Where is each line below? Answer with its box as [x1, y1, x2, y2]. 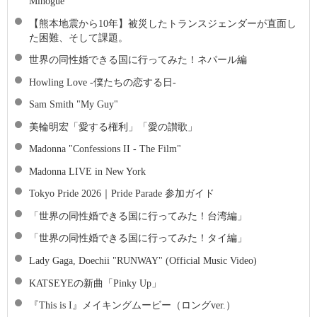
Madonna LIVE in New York [29, 165, 146, 177]
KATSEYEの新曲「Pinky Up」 [29, 277, 161, 289]
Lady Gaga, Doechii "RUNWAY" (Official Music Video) [29, 254, 257, 266]
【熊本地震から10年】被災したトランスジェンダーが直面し [29, 17, 296, 29]
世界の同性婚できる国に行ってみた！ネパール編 [29, 54, 247, 66]
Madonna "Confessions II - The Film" [29, 143, 181, 155]
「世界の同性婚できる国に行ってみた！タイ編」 [29, 232, 247, 244]
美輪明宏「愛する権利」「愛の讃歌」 [29, 120, 197, 132]
